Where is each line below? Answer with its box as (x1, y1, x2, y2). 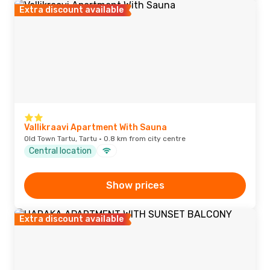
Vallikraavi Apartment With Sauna (24, 122, 167, 133)
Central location (29, 145, 92, 156)
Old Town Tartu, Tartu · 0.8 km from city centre (24, 134, 186, 143)
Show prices (105, 180, 165, 191)
